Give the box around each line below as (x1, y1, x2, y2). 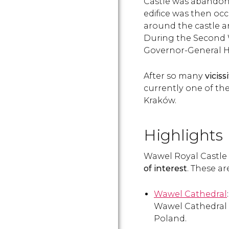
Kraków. (144, 96, 176, 105)
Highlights (144, 126, 223, 145)
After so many (144, 71, 205, 81)
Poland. (154, 214, 187, 223)
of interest (144, 164, 187, 173)
